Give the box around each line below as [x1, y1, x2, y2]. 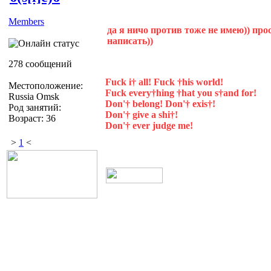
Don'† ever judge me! [105, 120, 193, 131]
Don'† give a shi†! [105, 109, 178, 120]
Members [8, 16, 44, 27]
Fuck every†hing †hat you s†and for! [105, 87, 256, 98]
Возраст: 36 [8, 113, 56, 123]
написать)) [107, 35, 153, 46]
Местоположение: [8, 80, 83, 91]
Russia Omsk [8, 91, 59, 102]
